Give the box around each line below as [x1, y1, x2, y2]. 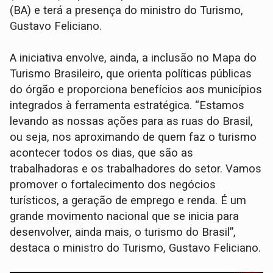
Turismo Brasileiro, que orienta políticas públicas [10, 66, 252, 80]
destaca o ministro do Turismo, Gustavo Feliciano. [10, 241, 261, 255]
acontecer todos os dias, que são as [10, 146, 194, 160]
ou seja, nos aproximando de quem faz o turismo [10, 130, 257, 144]
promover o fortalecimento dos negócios [10, 177, 216, 191]
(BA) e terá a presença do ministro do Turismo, [10, 3, 244, 17]
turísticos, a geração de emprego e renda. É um [10, 193, 247, 207]
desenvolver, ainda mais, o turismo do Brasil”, [10, 225, 236, 239]
